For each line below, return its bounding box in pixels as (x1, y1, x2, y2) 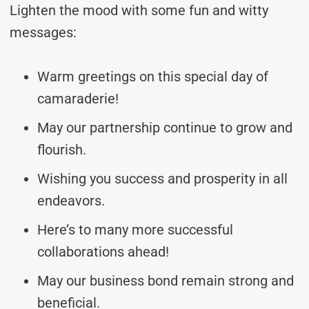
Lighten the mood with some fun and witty (10, 1, 268, 19)
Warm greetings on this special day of (37, 68, 268, 85)
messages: (10, 23, 77, 41)
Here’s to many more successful (37, 221, 233, 238)
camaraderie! (37, 90, 119, 107)
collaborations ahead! (37, 243, 169, 260)
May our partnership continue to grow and (37, 119, 292, 136)
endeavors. (37, 192, 105, 209)
